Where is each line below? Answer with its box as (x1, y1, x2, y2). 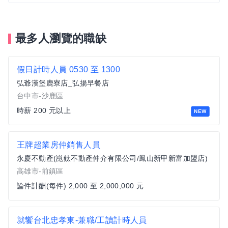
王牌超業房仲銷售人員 (17, 140, 100, 149)
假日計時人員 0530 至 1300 (17, 65, 121, 74)
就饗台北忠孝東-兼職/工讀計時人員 (17, 216, 147, 224)
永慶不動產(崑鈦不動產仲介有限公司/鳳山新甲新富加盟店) (17, 154, 208, 162)
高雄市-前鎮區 (17, 167, 64, 175)
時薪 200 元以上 (17, 106, 71, 115)
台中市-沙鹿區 (17, 92, 64, 100)
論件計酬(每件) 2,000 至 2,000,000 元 (17, 182, 144, 190)
